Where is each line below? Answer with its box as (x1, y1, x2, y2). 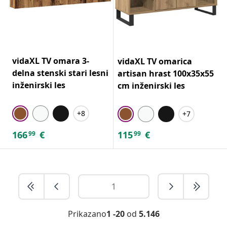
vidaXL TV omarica (118, 55, 192, 67)
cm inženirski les (118, 80, 185, 91)
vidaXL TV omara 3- (12, 55, 89, 66)
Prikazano (67, 208, 106, 219)
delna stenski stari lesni (12, 67, 108, 79)
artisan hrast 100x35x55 (118, 67, 214, 79)
